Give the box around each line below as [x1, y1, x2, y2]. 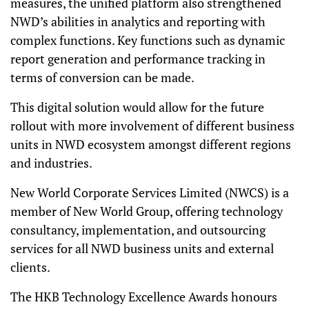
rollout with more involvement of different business [10, 117, 295, 134]
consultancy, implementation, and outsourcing [10, 221, 266, 238]
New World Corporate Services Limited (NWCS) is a [10, 184, 289, 201]
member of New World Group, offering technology [10, 203, 283, 219]
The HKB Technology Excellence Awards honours [10, 288, 277, 305]
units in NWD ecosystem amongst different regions [10, 136, 291, 152]
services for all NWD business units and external [10, 240, 274, 257]
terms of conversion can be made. [10, 69, 195, 86]
